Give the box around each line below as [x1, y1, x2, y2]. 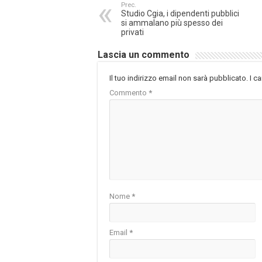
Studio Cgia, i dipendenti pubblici [121, 9, 239, 19]
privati [121, 27, 144, 37]
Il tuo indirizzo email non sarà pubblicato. [109, 74, 248, 83]
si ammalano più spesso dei [121, 18, 223, 28]
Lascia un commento [98, 49, 189, 61]
